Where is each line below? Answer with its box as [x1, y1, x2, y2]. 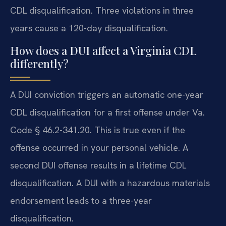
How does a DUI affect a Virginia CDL [10, 43, 197, 59]
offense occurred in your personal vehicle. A [10, 142, 188, 154]
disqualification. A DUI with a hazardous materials [10, 177, 210, 189]
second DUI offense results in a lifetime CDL [10, 159, 186, 172]
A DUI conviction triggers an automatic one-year [10, 89, 203, 101]
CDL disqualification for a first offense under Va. [10, 106, 205, 119]
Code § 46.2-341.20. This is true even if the [10, 124, 185, 136]
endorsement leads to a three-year [10, 195, 152, 207]
